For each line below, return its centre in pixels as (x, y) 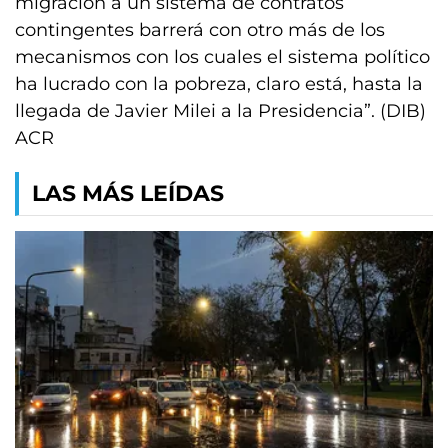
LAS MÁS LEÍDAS (128, 193)
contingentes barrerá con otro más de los (200, 30)
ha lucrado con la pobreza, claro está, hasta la (219, 84)
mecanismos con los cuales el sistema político (222, 57)
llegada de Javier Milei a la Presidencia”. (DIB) (220, 111)
